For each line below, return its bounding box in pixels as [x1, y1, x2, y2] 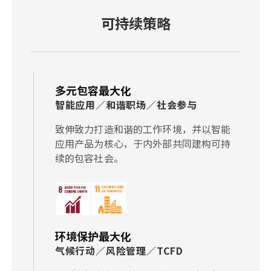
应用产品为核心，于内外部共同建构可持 [54, 135, 231, 151]
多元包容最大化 [54, 82, 131, 98]
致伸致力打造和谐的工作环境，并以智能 [54, 121, 231, 136]
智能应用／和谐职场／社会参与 [54, 97, 197, 112]
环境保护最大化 [54, 227, 131, 244]
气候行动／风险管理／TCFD [54, 243, 183, 258]
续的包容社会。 [54, 150, 123, 165]
